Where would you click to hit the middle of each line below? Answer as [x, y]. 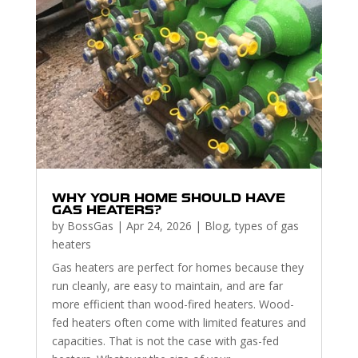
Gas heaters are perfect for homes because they [177, 267]
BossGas [90, 225]
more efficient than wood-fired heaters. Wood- [173, 304]
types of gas [267, 225]
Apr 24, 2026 [159, 225]
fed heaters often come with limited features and [179, 322]
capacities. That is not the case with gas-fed [165, 340]
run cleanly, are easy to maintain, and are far [167, 285]
